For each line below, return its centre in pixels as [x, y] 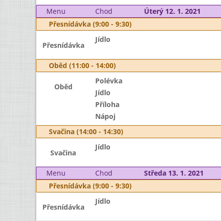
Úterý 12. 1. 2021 [172, 11]
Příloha [107, 104]
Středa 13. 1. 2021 [174, 173]
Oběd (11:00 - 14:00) [82, 65]
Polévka [109, 81]
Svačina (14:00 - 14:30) [86, 131]
